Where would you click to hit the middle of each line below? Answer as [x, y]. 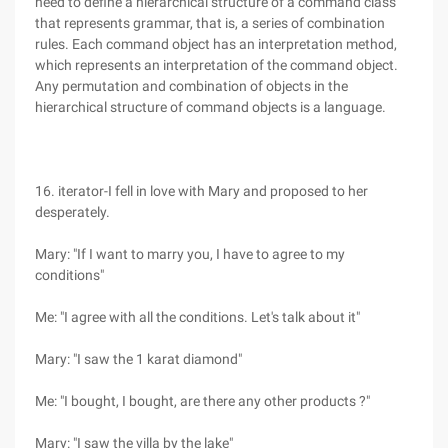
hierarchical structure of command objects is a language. [210, 107]
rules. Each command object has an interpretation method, [216, 44]
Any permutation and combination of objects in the [191, 86]
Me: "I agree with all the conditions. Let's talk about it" [197, 317]
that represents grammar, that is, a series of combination [210, 23]
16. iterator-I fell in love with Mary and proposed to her [201, 191]
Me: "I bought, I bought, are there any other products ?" [202, 401]
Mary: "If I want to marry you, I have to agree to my [190, 254]
